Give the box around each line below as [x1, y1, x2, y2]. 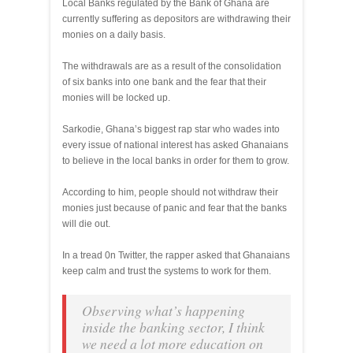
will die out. [62, 218, 110, 229]
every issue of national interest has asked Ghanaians [62, 139, 288, 150]
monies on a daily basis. [62, 29, 165, 40]
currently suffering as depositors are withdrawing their [62, 13, 291, 24]
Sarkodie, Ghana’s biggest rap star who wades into [62, 124, 280, 135]
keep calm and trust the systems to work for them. [62, 266, 271, 277]
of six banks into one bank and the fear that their [62, 76, 266, 87]
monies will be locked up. [62, 92, 170, 103]
